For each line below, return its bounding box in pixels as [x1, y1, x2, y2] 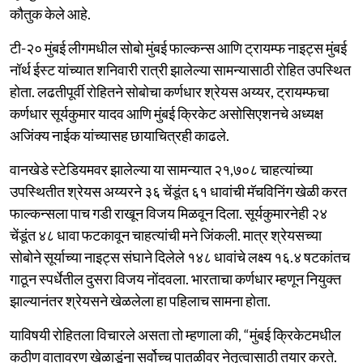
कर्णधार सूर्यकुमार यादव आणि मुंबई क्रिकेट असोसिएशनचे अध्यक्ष [10, 104, 323, 122]
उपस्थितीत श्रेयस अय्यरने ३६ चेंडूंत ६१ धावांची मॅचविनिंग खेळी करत [10, 181, 347, 200]
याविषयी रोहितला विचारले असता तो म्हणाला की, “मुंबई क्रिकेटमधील [10, 325, 341, 344]
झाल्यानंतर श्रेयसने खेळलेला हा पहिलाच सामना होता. [10, 291, 271, 310]
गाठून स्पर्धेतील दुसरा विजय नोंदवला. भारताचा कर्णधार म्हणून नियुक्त [10, 269, 341, 288]
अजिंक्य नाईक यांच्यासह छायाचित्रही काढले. [10, 126, 229, 144]
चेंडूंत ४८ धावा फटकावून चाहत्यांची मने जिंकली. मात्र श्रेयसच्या [10, 225, 322, 244]
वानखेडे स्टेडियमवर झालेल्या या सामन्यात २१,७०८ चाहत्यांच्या [10, 160, 313, 178]
